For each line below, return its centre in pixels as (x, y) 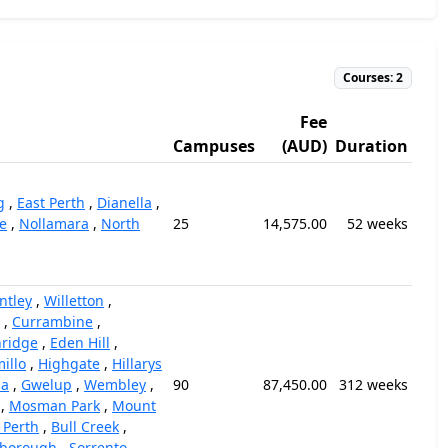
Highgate (69, 363)
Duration (371, 146)
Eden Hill (80, 342)
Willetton (74, 300)
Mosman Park (54, 405)
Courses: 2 (373, 77)
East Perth (51, 202)
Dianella (124, 202)
